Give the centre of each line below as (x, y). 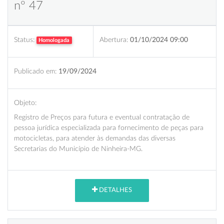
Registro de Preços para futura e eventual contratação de (102, 117)
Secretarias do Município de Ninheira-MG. (78, 148)
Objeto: (25, 102)
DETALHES (115, 190)
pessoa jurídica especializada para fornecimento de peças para (109, 127)
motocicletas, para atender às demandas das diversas (95, 138)
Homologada (54, 40)
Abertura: (114, 39)
